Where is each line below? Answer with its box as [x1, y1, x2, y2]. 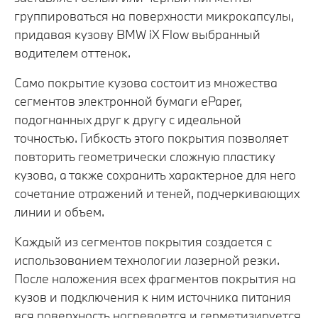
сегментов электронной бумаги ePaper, [14, 92, 242, 109]
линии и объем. [14, 203, 104, 220]
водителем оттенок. [14, 44, 131, 61]
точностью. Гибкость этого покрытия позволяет [14, 129, 287, 146]
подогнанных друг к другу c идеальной [14, 111, 241, 128]
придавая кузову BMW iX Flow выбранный [14, 26, 261, 43]
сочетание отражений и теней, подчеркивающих [14, 185, 300, 202]
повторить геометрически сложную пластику [14, 148, 275, 165]
